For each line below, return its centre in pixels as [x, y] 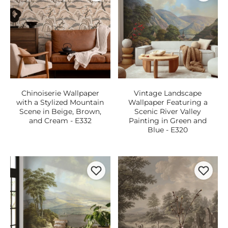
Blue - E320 [168, 130]
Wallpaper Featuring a [168, 102]
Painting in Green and [168, 120]
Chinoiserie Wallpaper [60, 93]
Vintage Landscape [168, 93]
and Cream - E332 [60, 120]
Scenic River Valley [168, 111]
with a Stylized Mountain [60, 102]
